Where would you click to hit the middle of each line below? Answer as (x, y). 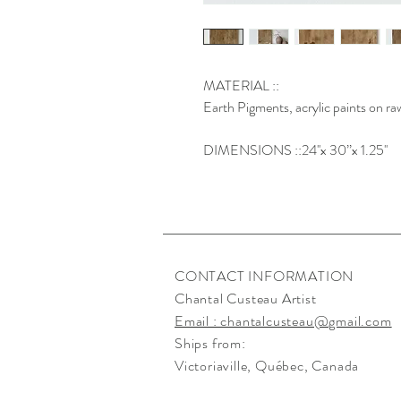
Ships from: (210, 343)
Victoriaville (211, 365)
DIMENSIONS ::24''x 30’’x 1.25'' (295, 149)
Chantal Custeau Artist (246, 298)
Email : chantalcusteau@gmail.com (283, 320)
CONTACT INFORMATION (266, 276)
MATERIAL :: (243, 85)
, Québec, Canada (305, 365)
